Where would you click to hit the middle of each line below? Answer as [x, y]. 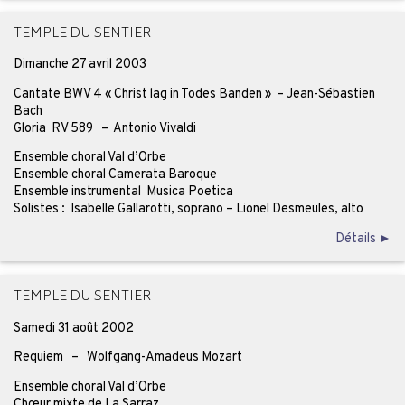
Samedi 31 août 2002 [73, 328]
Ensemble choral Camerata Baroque [115, 175]
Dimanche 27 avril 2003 [80, 65]
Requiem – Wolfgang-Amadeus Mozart [127, 358]
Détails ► [364, 238]
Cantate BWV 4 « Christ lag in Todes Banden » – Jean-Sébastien [194, 94]
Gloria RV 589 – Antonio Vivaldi [104, 128]
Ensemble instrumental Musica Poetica [123, 192]
